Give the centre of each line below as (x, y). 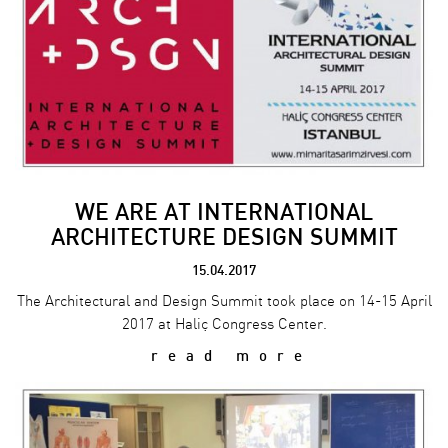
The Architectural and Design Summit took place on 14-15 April (224, 302)
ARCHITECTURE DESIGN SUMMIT (224, 237)
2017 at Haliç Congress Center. (224, 325)
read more (224, 356)
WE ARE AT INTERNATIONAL (224, 212)
